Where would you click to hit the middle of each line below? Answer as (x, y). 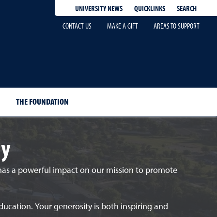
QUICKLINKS (150, 8)
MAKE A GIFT (123, 26)
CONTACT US (77, 26)
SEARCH (187, 8)
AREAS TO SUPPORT (177, 26)
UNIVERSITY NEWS (99, 8)
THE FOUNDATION (42, 101)
